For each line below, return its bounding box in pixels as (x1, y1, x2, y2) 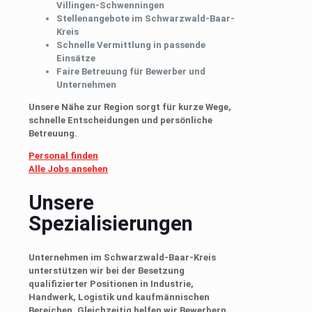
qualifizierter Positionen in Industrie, (29, 279, 194, 290)
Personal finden (29, 150, 98, 161)
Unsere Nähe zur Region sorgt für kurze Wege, (29, 101, 231, 112)
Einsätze (56, 52, 95, 63)
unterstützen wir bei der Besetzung (29, 265, 185, 276)
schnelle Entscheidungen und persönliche (29, 114, 212, 125)
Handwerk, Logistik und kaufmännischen (29, 292, 210, 303)
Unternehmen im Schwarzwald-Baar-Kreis (29, 252, 216, 263)
